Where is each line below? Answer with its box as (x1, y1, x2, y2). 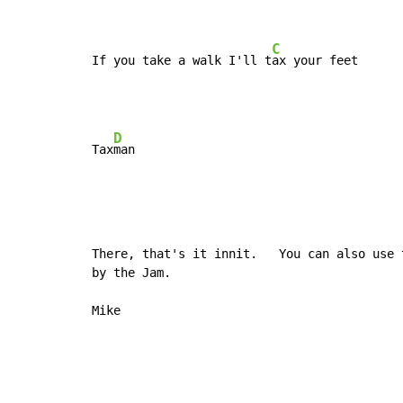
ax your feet (272, 53, 358, 68)
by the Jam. (92, 265, 171, 281)
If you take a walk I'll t (92, 53, 272, 68)
